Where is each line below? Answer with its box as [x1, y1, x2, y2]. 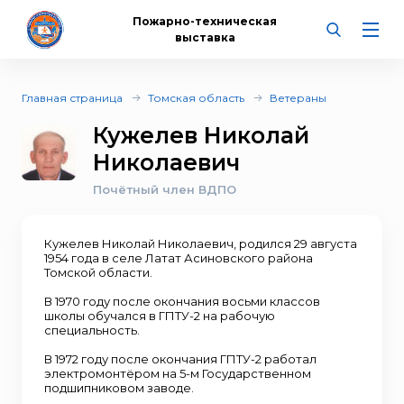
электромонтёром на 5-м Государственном [44, 366, 311, 381]
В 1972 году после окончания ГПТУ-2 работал [44, 352, 317, 366]
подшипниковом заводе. [44, 381, 194, 395]
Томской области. [44, 265, 152, 280]
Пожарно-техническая [133, 14, 278, 28]
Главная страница [22, 91, 123, 105]
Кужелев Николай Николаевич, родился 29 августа [44, 236, 357, 251]
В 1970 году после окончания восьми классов [44, 294, 320, 308]
